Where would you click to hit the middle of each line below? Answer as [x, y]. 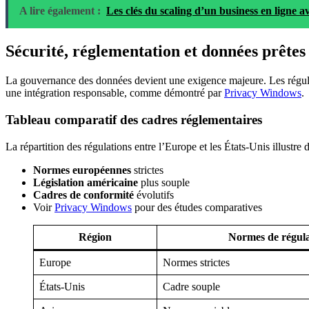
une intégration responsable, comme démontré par [115, 93]
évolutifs [154, 195]
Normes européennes [82, 170]
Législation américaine [86, 182]
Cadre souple [191, 286]
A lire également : [60, 11]
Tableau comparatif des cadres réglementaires [134, 119]
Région [95, 237]
